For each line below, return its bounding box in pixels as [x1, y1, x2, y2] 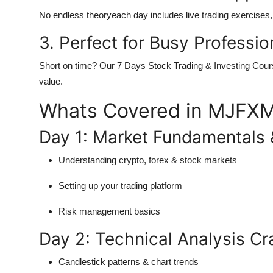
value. [39, 76, 63, 87]
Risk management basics [58, 206, 160, 217]
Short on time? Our [39, 60, 117, 71]
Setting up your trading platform [58, 180, 182, 191]
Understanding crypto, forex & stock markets [58, 155, 237, 166]
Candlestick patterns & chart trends [58, 257, 199, 268]
